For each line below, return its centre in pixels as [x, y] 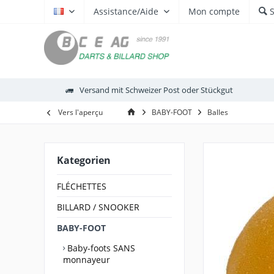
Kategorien [84, 160]
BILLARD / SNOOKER [98, 207]
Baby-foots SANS [100, 248]
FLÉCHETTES [82, 186]
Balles [218, 112]
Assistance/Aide [126, 11]
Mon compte [214, 11]
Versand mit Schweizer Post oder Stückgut [156, 90]
